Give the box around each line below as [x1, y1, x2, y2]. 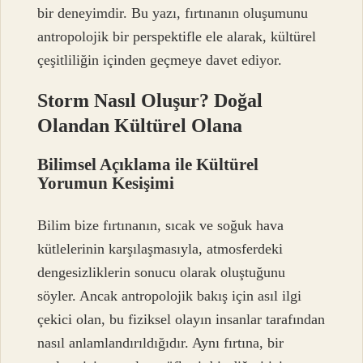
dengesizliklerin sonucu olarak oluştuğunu [37, 263, 286, 280]
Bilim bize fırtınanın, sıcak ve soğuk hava [37, 216, 284, 233]
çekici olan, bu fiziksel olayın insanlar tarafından [37, 310, 326, 327]
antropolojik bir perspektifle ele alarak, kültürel [37, 28, 317, 45]
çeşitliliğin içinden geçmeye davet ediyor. [37, 52, 283, 69]
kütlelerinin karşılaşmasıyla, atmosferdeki [37, 240, 284, 257]
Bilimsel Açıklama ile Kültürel [37, 155, 259, 174]
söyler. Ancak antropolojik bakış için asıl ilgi [37, 287, 302, 304]
